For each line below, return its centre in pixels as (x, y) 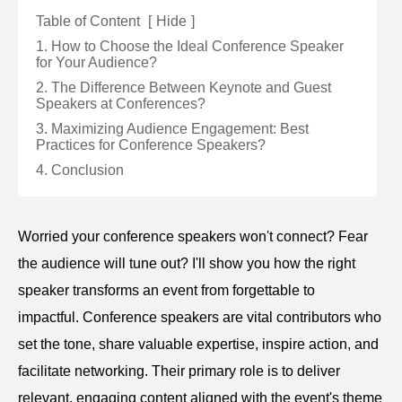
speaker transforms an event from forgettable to (166, 290)
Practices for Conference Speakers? (151, 145)
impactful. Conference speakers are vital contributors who (200, 317)
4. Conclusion (80, 170)
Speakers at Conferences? (121, 104)
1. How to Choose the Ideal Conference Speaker (190, 46)
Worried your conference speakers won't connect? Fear (193, 236)
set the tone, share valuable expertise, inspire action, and (198, 344)
